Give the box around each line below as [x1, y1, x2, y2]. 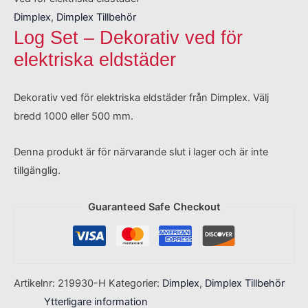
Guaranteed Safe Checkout [87, 200, 221, 213]
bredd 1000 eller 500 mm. [14, 109, 133, 122]
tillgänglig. [14, 164, 60, 177]
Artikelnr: [14, 276, 58, 289]
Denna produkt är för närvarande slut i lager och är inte [14, 146, 268, 159]
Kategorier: [109, 276, 162, 289]
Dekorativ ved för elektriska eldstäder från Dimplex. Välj [14, 91, 269, 104]
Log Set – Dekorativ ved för [14, 27, 243, 49]
